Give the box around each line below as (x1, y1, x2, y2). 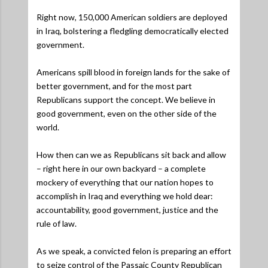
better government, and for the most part (36, 80, 192, 91)
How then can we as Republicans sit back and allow (36, 149, 226, 160)
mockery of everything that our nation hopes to (36, 176, 214, 187)
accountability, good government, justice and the (36, 204, 218, 215)
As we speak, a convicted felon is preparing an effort (36, 245, 232, 256)
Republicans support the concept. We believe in (36, 94, 215, 105)
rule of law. (36, 218, 77, 229)
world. (36, 121, 59, 132)
